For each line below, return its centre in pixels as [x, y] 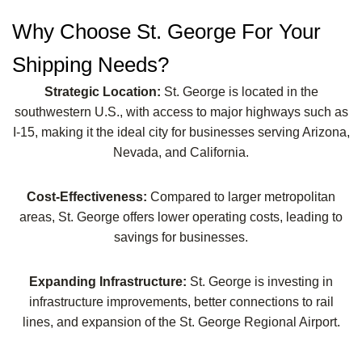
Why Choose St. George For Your [166, 31]
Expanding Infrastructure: [109, 281]
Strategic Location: [104, 91]
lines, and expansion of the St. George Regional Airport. [181, 322]
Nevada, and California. [181, 152]
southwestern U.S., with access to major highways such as [181, 112]
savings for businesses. [181, 237]
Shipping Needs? [90, 64]
